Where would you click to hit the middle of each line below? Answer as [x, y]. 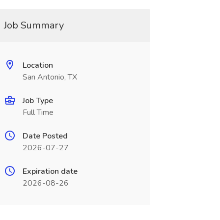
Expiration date [50, 171]
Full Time [38, 112]
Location [38, 65]
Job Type [38, 101]
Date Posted [45, 136]
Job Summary [34, 25]
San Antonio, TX [50, 77]
